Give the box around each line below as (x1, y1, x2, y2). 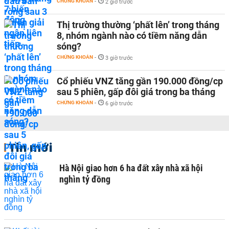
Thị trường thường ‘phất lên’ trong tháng (57, 19, 219, 30)
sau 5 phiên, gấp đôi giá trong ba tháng (57, 86, 215, 97)
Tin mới (8, 140, 53, 155)
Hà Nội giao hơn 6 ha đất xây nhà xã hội (59, 163, 203, 173)
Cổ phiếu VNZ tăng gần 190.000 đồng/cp (57, 76, 223, 86)
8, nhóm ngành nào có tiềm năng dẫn (57, 30, 207, 41)
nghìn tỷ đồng (59, 174, 110, 185)
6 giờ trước (105, 100, 133, 107)
